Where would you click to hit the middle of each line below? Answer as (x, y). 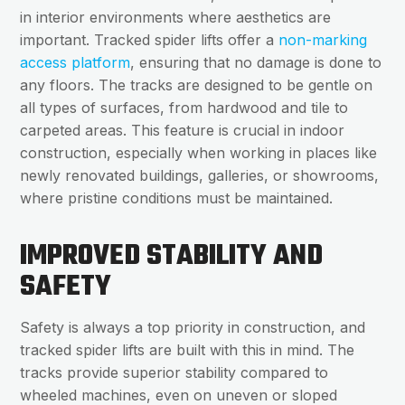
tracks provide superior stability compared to (174, 373)
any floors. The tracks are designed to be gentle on (197, 85)
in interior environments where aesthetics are (176, 18)
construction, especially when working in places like (199, 153)
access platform (75, 63)
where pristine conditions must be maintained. (177, 198)
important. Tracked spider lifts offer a (150, 40)
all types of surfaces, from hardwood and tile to (184, 108)
